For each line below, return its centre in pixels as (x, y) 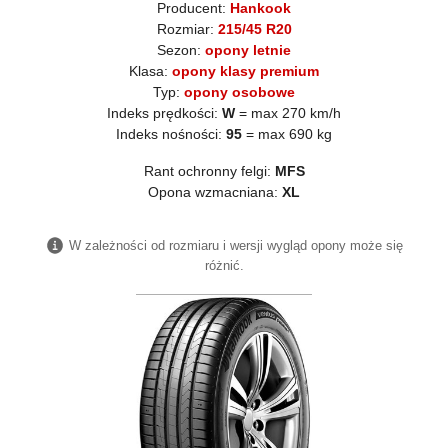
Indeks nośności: (171, 133)
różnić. (224, 265)
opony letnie (248, 49)
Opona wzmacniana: (215, 191)
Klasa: (150, 70)
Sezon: (181, 49)
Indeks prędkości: (164, 112)
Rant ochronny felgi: (209, 170)
